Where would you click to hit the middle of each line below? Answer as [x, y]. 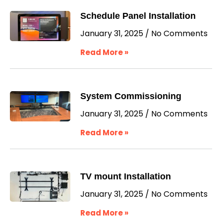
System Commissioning [131, 96]
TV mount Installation [126, 176]
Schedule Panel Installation [138, 16]
